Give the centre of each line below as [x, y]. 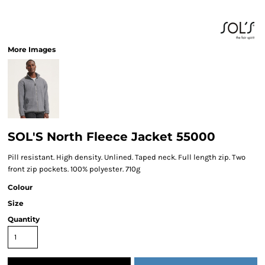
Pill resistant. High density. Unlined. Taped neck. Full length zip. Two [127, 157]
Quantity [24, 219]
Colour [20, 187]
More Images [32, 49]
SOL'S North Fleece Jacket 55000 [112, 137]
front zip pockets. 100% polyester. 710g [74, 169]
